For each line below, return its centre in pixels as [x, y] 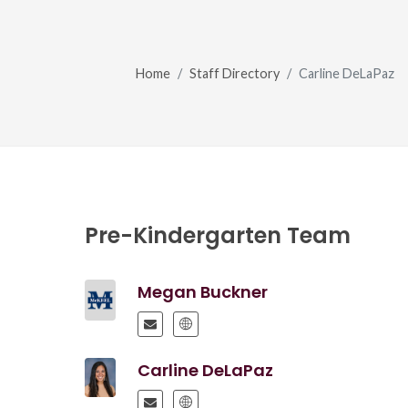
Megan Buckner [202, 292]
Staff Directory [235, 73]
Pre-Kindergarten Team [217, 235]
